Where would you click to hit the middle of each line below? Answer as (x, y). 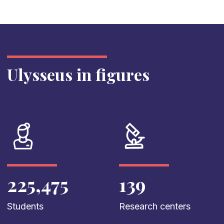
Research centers (154, 206)
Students (25, 206)
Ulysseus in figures (78, 74)
